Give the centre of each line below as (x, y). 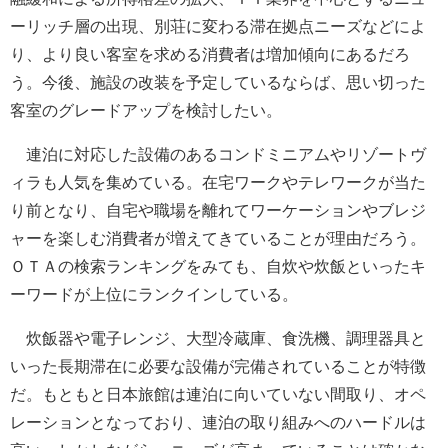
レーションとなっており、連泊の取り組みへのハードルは (218, 422)
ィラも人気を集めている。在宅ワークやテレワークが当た (218, 182)
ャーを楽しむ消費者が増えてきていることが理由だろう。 (218, 238)
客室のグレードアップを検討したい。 (146, 110)
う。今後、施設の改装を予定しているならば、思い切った (218, 82)
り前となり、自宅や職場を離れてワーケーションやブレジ (218, 210)
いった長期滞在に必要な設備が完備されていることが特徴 (218, 366)
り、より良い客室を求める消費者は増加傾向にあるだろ (210, 54)
